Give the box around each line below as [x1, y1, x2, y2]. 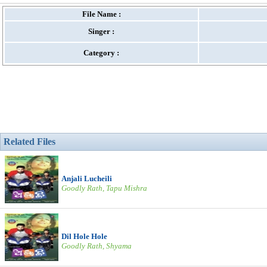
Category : [83, 48, 119, 57]
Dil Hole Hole [61, 232, 107, 241]
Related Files [4, 136, 55, 147]
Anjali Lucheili [61, 174, 112, 183]
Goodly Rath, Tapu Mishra [61, 184, 147, 193]
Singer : [88, 27, 114, 36]
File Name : [82, 10, 121, 18]
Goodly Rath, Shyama [61, 241, 132, 250]
